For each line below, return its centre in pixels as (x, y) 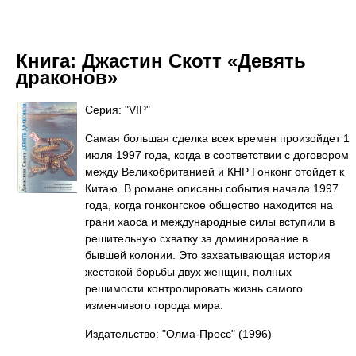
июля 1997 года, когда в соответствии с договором (217, 155)
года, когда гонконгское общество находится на (209, 205)
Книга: (49, 61)
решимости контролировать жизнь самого (194, 288)
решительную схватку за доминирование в (196, 238)
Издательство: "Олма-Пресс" (160, 334)
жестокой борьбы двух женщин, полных (188, 272)
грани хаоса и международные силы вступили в (210, 222)
